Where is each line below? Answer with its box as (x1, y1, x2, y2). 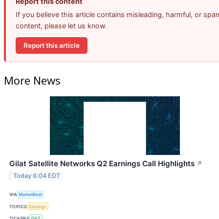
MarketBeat (19, 192, 43, 197)
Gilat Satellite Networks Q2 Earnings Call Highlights (9, 158, 195, 168)
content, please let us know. (16, 22, 107, 30)
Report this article (23, 41, 80, 49)
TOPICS (9, 203, 27, 209)
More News (4, 72, 61, 88)
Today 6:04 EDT (13, 172, 61, 179)
